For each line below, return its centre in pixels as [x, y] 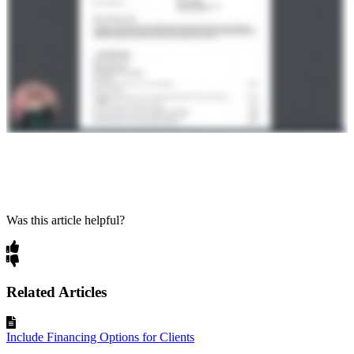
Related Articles [56, 292]
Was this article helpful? [66, 220]
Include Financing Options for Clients [100, 337]
